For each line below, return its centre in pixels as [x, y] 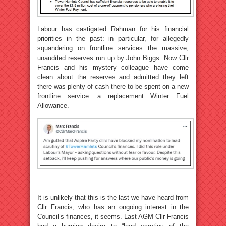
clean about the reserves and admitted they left [113, 77]
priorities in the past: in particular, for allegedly [113, 38]
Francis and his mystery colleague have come [113, 67]
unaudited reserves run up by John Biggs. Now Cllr [113, 58]
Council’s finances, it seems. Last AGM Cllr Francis [113, 217]
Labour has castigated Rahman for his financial [113, 29]
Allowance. [53, 105]
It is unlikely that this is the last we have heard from [113, 198]
